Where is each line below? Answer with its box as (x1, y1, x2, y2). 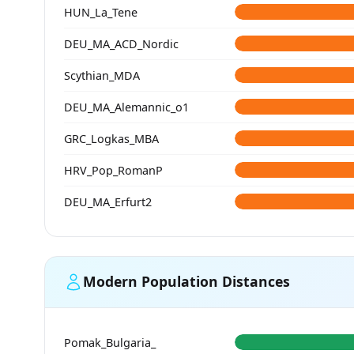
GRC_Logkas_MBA (64, 130, 159, 146)
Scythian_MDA (64, 67, 140, 83)
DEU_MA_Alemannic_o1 (64, 99, 189, 115)
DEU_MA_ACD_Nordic (64, 36, 179, 51)
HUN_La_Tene (64, 4, 137, 20)
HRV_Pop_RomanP (64, 162, 163, 178)
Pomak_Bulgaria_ (64, 334, 156, 350)
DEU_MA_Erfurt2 (64, 194, 152, 209)
